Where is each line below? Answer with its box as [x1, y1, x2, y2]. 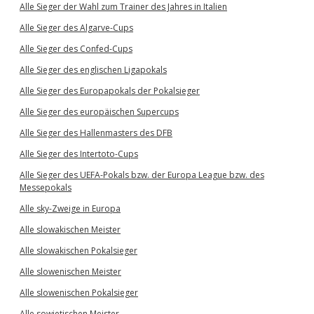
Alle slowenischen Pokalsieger [20, 287, 138, 299]
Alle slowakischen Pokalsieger [20, 245, 137, 257]
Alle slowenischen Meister [20, 266, 121, 278]
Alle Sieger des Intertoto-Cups [20, 148, 138, 160]
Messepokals [20, 182, 71, 193]
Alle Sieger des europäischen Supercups [20, 106, 179, 118]
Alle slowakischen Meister [20, 224, 121, 235]
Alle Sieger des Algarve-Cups [20, 22, 133, 34]
